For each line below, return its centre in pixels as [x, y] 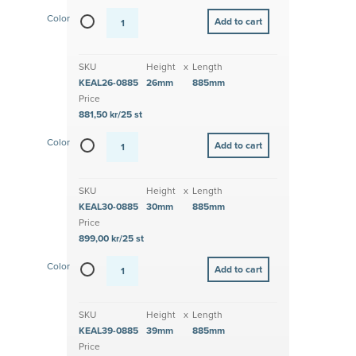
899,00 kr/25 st [111, 239]
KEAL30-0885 [108, 207]
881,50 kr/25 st [110, 115]
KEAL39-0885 [108, 331]
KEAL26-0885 [108, 83]
